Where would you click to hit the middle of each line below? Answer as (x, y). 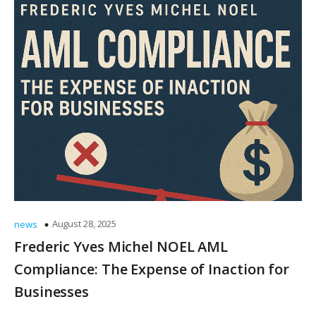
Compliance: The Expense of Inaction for (152, 269)
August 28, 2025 (84, 224)
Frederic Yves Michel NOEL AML (121, 247)
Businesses (52, 292)
